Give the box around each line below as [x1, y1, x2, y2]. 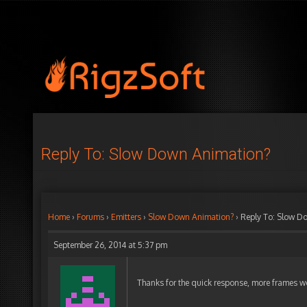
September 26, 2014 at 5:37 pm [53, 240, 167, 250]
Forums [77, 212, 104, 222]
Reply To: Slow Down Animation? [41, 145, 271, 164]
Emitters [111, 212, 141, 222]
